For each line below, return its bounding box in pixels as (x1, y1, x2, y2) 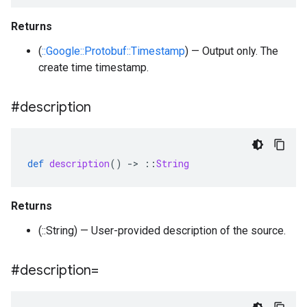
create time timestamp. (38, 61, 149, 74)
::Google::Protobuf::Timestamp (42, 45, 185, 58)
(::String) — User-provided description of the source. (38, 224, 286, 237)
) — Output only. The (185, 45, 278, 58)
